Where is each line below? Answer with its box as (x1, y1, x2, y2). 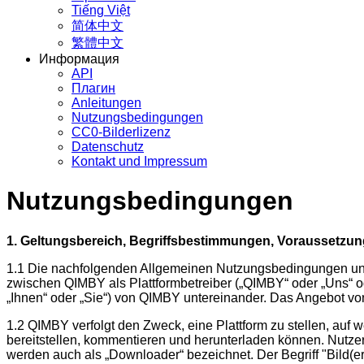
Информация (39, 52, 119, 66)
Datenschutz (71, 140, 144, 154)
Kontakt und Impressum (71, 154, 207, 168)
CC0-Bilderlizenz (71, 125, 171, 139)
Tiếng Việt (71, 3, 130, 17)
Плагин (71, 81, 115, 95)
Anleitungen (71, 96, 141, 110)
